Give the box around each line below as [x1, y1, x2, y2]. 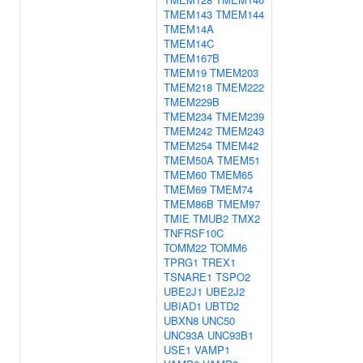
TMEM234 [164, 109, 212, 124]
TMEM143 [164, 6, 212, 22]
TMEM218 [164, 79, 212, 95]
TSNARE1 [164, 269, 212, 284]
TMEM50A [164, 152, 214, 168]
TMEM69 [164, 181, 207, 197]
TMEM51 [217, 152, 260, 168]
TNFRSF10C [164, 225, 224, 241]
